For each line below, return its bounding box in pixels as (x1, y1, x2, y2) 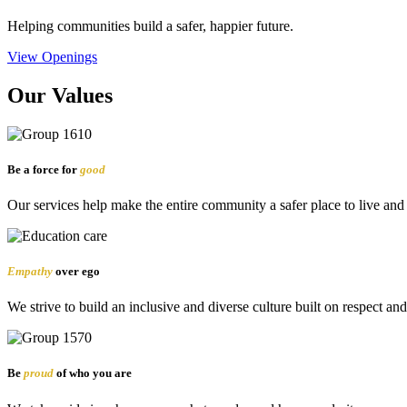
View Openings (7, 48, 97, 65)
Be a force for (7, 162, 80, 176)
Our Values (7, 83, 113, 107)
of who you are (54, 366, 132, 381)
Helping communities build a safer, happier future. (7, 17, 293, 34)
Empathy (7, 264, 53, 279)
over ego (53, 264, 100, 279)
